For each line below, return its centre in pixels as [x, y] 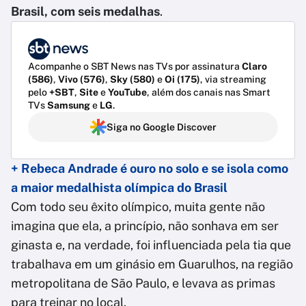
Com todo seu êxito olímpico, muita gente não [138, 207]
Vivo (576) [82, 80]
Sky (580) [133, 80]
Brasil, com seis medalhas [85, 11]
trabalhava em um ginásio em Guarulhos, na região [152, 264]
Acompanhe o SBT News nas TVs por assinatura [135, 67]
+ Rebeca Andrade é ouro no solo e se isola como [150, 169]
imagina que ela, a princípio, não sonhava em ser [145, 226]
